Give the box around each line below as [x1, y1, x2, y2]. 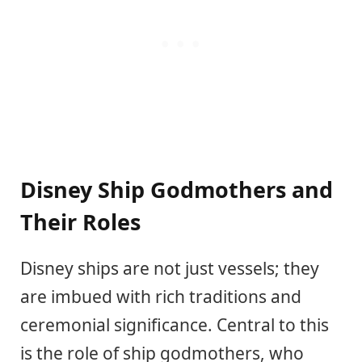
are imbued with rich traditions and [20, 284, 301, 308]
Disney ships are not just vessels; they [20, 256, 319, 280]
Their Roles [20, 206, 141, 237]
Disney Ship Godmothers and [20, 174, 333, 204]
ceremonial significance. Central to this [20, 313, 329, 336]
